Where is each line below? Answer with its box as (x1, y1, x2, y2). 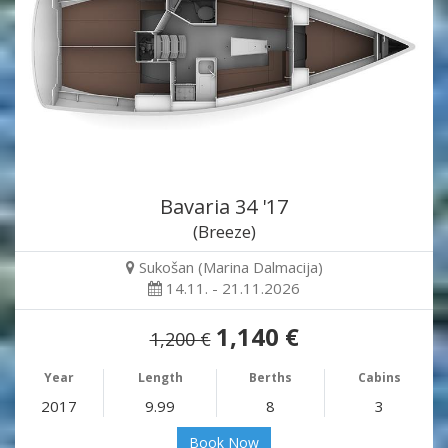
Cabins (357, 368, 401, 386)
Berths (249, 368, 292, 386)
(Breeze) (192, 219, 256, 243)
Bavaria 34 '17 (160, 192, 288, 220)
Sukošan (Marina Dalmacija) (138, 256, 323, 277)
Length (137, 368, 183, 386)
